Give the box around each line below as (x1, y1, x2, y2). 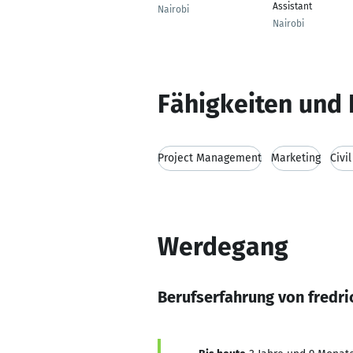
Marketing (271, 151, 321, 165)
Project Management (158, 151, 262, 165)
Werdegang (158, 232, 288, 262)
